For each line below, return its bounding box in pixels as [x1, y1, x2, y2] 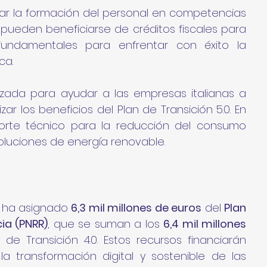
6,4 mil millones [163, 216, 247, 231]
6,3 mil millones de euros [71, 200, 202, 215]
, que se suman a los [48, 216, 164, 231]
